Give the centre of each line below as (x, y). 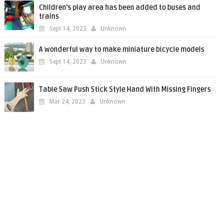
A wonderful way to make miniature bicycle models (121, 50)
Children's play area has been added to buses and (119, 8)
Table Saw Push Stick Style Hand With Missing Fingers (125, 90)
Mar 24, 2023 (67, 102)
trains (49, 17)
